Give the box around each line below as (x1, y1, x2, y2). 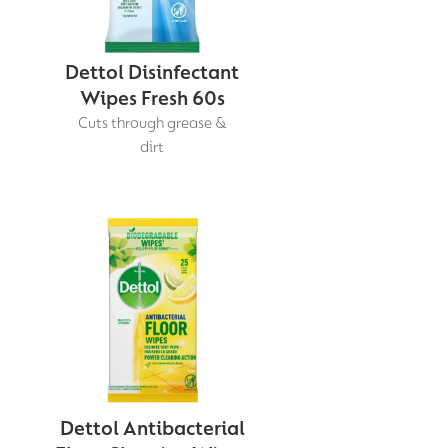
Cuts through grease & (78, 113, 226, 132)
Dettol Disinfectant (65, 59, 239, 84)
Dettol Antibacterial (59, 415, 245, 440)
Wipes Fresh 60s (79, 85, 225, 110)
